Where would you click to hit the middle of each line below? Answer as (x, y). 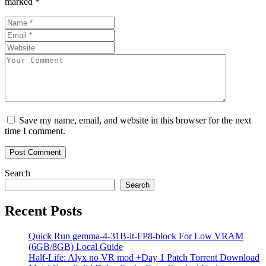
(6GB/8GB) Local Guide (76, 246)
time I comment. (35, 131)
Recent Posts (43, 210)
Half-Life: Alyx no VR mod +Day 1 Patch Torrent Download (144, 257)
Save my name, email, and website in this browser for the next (135, 120)
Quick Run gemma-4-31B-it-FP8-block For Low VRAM (136, 236)
